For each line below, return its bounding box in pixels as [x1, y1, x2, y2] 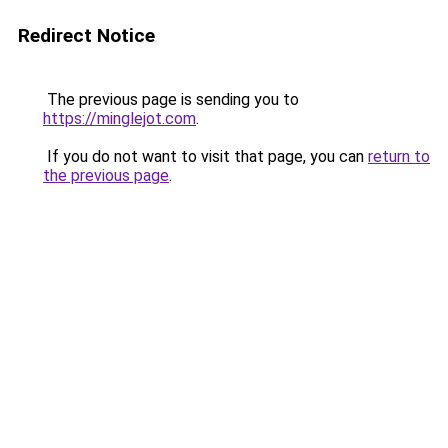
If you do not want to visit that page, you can [43, 147, 368, 166]
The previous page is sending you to [43, 90, 299, 109]
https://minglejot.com [43, 109, 196, 128]
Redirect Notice [18, 24, 155, 47]
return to [368, 147, 430, 166]
